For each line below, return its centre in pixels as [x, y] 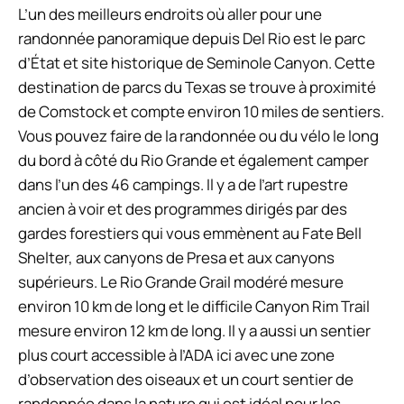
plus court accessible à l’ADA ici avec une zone [176, 354]
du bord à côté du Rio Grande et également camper [193, 160]
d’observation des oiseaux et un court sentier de [186, 379]
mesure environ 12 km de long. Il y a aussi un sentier [194, 330]
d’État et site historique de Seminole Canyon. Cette [197, 62]
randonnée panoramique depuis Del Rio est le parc [192, 38]
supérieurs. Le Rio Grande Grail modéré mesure [181, 281]
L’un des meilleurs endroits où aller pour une [170, 14]
